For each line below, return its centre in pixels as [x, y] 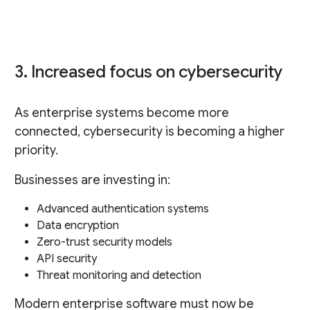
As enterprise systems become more [121, 113]
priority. [36, 151]
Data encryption [77, 226]
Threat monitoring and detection [119, 276]
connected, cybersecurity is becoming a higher [149, 132]
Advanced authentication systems [122, 209]
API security [66, 259]
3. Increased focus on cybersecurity [148, 72]
